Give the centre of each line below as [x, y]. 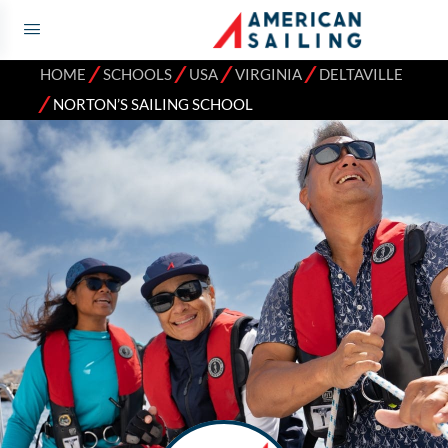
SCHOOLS [137, 74]
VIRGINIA [268, 74]
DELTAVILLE [361, 74]
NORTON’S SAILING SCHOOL [153, 104]
